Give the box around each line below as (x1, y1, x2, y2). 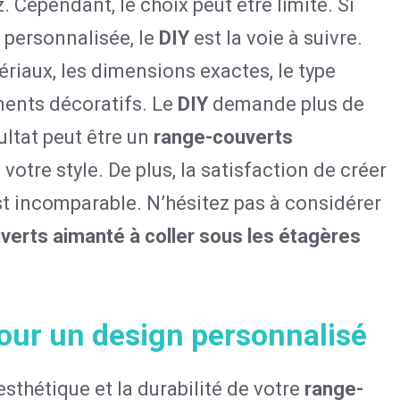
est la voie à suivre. (189, 27, 362, 49)
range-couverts (154, 126, 293, 148)
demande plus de (208, 93, 364, 115)
